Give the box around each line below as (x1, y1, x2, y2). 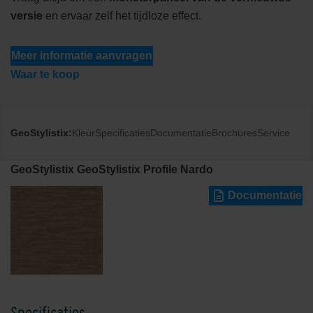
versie (10, 9, 43, 22)
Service (257, 126, 290, 138)
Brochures (212, 126, 257, 138)
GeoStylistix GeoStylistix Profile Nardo (10, 163, 213, 175)
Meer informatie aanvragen (11, 49, 152, 61)
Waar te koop (10, 68, 80, 80)
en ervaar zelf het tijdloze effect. (43, 9, 201, 22)
